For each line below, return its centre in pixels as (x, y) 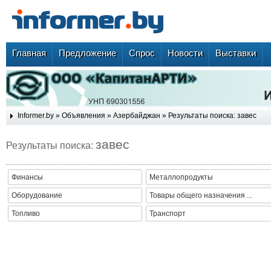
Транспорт (168, 214)
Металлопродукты (181, 178)
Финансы (27, 178)
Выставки (236, 53)
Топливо (26, 214)
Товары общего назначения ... (201, 196)
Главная (29, 53)
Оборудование (37, 196)
